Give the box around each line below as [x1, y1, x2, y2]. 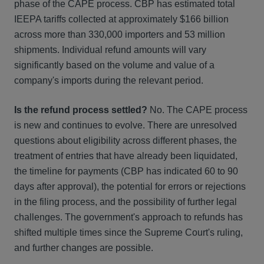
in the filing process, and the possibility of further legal [14, 197, 237, 207]
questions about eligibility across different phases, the [14, 136, 237, 146]
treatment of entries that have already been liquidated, [14, 151, 237, 161]
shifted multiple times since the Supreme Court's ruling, [14, 227, 243, 237]
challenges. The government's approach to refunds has [14, 212, 243, 222]
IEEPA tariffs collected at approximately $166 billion [14, 14, 229, 24]
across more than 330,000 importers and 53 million [14, 29, 225, 39]
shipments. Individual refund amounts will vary [14, 45, 206, 55]
